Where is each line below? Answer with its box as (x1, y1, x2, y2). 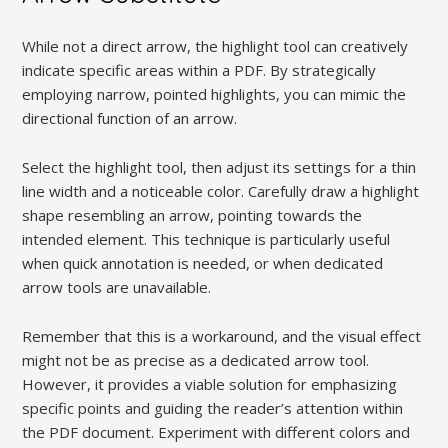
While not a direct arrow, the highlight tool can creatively (22, 36, 409, 57)
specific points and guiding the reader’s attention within (22, 398, 404, 419)
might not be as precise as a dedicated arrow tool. (22, 350, 370, 371)
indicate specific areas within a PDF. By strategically (22, 60, 377, 81)
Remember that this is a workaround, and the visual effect (22, 326, 422, 347)
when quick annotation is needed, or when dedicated (22, 253, 384, 274)
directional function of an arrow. (22, 108, 238, 129)
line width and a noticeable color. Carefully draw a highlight (22, 181, 420, 202)
